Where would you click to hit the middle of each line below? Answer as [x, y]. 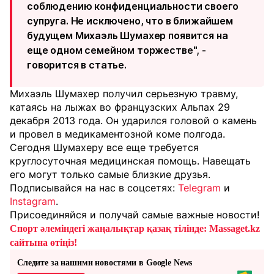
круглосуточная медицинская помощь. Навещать [130, 161]
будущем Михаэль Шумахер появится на [128, 35]
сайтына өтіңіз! [43, 243]
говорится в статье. [77, 65]
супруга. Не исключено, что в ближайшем [130, 21]
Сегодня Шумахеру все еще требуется [104, 147]
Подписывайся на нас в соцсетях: [94, 188]
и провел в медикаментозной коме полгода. [117, 134]
